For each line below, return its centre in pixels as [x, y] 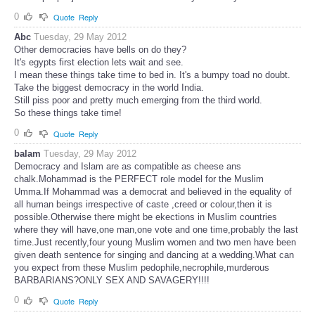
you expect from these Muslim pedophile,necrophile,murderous [142, 268]
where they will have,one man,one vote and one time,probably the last [156, 230]
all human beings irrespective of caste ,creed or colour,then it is [143, 205]
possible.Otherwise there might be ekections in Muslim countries [146, 217]
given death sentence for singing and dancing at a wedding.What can [154, 255]
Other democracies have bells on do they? [100, 50]
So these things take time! [68, 113]
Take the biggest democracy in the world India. [109, 88]
